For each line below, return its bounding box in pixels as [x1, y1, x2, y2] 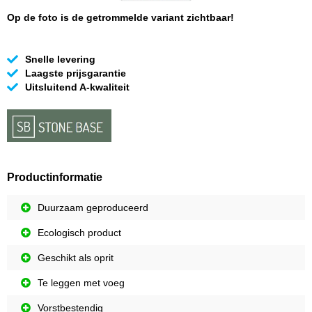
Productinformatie [7, 171, 102, 184]
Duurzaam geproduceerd [38, 202, 148, 214]
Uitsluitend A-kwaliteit [25, 81, 130, 93]
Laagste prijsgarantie [25, 68, 126, 79]
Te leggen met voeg [38, 277, 125, 289]
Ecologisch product [38, 227, 121, 239]
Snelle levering [25, 54, 95, 65]
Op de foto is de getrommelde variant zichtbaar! [7, 12, 234, 24]
